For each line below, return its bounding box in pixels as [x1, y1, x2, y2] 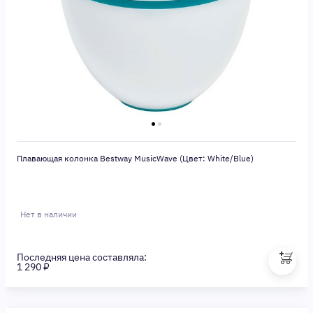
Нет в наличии [20, 209, 77, 219]
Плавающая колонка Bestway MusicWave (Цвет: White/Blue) [17, 153, 254, 163]
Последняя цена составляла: [17, 251, 147, 263]
